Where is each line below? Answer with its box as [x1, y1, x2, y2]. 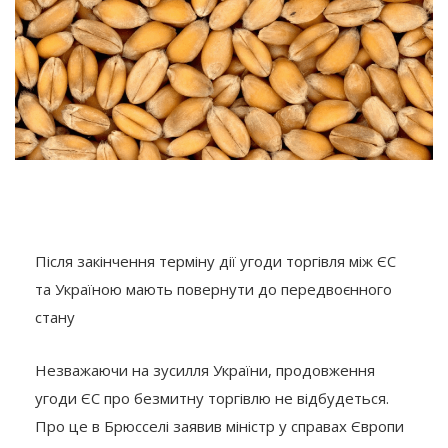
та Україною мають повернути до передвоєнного [35, 278, 392, 299]
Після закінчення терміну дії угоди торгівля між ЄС [35, 250, 396, 271]
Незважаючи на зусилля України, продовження [35, 359, 375, 380]
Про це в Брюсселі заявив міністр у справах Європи [35, 415, 404, 436]
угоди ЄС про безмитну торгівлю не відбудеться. [35, 387, 389, 408]
